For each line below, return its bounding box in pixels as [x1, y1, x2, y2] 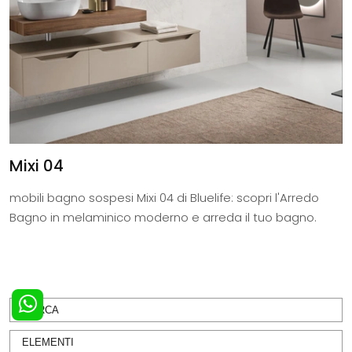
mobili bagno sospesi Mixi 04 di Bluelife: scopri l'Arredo [9, 189, 319, 207]
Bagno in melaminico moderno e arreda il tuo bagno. [9, 209, 317, 226]
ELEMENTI [22, 336, 74, 349]
